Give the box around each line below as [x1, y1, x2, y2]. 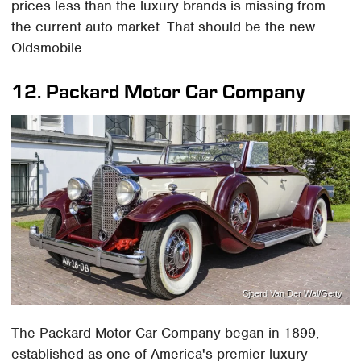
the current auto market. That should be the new [11, 17, 316, 35]
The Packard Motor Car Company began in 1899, [11, 324, 320, 342]
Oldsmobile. [11, 38, 86, 56]
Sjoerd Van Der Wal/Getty [242, 288, 342, 299]
